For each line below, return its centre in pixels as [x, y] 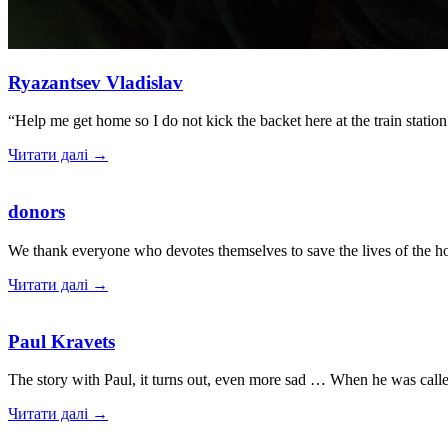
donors [36, 212]
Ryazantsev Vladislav [95, 82]
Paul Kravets [61, 341]
